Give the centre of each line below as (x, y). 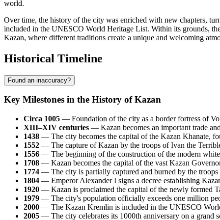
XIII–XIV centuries (56, 128)
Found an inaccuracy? (39, 80)
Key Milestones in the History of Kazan (82, 100)
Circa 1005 (42, 119)
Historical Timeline (53, 58)
